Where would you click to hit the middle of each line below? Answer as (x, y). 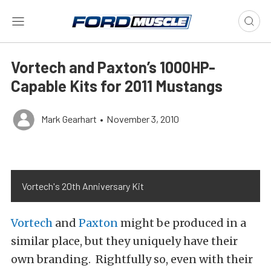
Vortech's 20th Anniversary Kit (83, 186)
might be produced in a (182, 223)
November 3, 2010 (143, 119)
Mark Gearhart (69, 119)
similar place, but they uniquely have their (124, 241)
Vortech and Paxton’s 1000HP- (113, 67)
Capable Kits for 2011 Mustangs (117, 86)
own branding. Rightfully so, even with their (132, 259)
